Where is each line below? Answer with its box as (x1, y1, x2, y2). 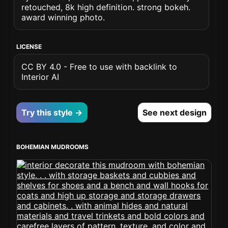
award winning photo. (21, 12, 105, 22)
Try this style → (21, 107, 83, 118)
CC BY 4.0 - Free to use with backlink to (21, 62, 178, 72)
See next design (142, 107, 207, 118)
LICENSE (16, 43, 42, 50)
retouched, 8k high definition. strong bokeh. (21, 2, 191, 12)
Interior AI (21, 72, 60, 82)
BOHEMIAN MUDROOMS (16, 143, 89, 151)
